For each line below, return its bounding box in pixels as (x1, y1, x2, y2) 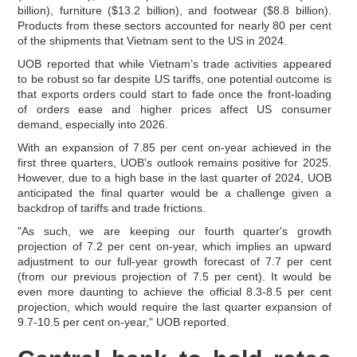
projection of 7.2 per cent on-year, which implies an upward (18, 239, 331, 253)
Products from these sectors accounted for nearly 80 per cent (18, 18, 331, 32)
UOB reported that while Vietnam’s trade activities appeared (18, 57, 331, 70)
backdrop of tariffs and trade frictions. (18, 201, 206, 214)
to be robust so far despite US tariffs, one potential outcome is (18, 72, 331, 85)
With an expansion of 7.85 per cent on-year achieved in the (18, 140, 331, 154)
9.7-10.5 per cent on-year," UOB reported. (18, 315, 230, 328)
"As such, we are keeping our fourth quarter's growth (18, 224, 331, 237)
